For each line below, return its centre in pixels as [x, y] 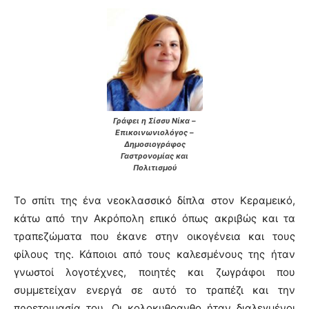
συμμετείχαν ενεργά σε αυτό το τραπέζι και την [154, 290]
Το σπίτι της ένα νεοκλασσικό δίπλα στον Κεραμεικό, [154, 201]
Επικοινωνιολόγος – [154, 133]
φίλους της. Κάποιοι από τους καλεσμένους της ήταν [154, 255]
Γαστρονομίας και [154, 156]
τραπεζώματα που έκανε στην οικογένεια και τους [154, 237]
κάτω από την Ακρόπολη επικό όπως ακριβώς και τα [154, 219]
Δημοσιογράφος [154, 144]
